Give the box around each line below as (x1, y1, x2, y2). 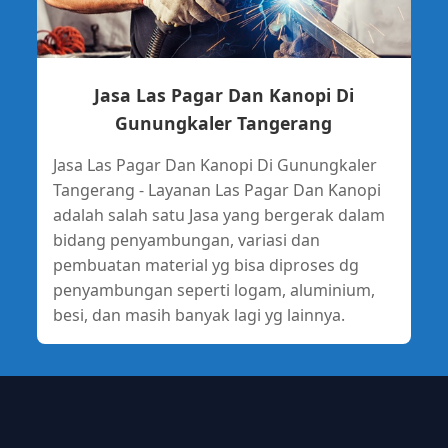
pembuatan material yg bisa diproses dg (52, 253, 359, 276)
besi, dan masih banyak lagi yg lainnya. (52, 303, 345, 326)
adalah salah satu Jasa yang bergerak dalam (52, 203, 385, 226)
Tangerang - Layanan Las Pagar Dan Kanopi (52, 178, 381, 201)
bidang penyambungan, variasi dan (52, 228, 320, 251)
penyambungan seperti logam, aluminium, (52, 278, 375, 301)
